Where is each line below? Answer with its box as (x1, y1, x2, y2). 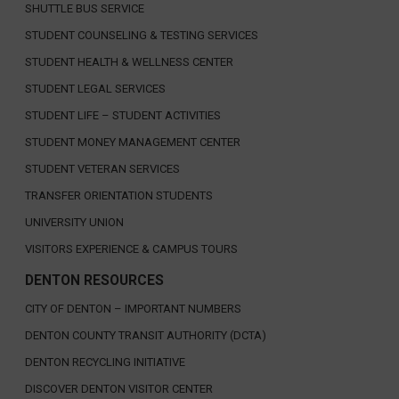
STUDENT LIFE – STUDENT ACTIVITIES (24, 108, 221, 122)
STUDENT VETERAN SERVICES (24, 161, 180, 175)
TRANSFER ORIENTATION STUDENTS (24, 188, 213, 202)
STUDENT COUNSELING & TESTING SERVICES (24, 28, 258, 42)
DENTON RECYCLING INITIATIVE (24, 354, 185, 369)
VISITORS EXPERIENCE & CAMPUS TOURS (24, 241, 238, 256)
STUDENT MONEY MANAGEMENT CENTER (24, 134, 240, 149)
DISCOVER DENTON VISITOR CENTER (24, 381, 213, 395)
